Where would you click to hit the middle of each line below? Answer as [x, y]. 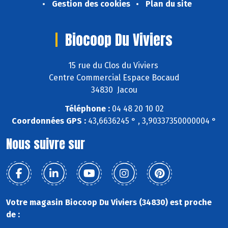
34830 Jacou [114, 90]
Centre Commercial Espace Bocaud [114, 78]
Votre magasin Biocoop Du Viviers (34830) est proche [109, 203]
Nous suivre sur [46, 144]
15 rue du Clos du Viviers [114, 66]
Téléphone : [87, 109]
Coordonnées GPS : [49, 121]
